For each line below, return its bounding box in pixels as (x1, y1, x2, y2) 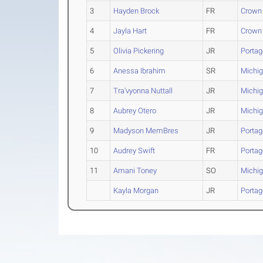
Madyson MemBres (113, 126, 179, 135)
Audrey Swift (113, 146, 156, 155)
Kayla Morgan (113, 186, 159, 195)
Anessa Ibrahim (113, 66, 166, 75)
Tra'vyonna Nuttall (113, 86, 173, 95)
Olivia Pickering (113, 46, 164, 55)
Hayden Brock (113, 6, 160, 15)
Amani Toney (113, 166, 157, 175)
